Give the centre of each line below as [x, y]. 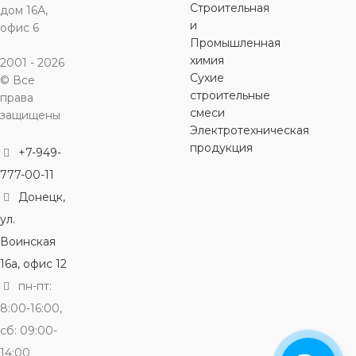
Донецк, [42, 197]
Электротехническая [249, 130]
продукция [221, 147]
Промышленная [235, 43]
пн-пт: [33, 286]
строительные [230, 95]
